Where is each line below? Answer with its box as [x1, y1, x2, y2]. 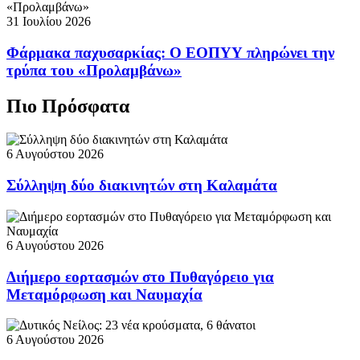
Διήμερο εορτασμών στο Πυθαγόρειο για [6, 268, 274, 285]
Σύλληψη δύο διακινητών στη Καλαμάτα [6, 177, 277, 194]
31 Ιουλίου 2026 [6, 14, 91, 28]
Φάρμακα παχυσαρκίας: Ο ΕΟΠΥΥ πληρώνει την [6, 43, 334, 61]
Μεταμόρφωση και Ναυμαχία [6, 285, 202, 303]
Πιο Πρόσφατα [6, 95, 129, 117]
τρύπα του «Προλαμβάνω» [6, 61, 182, 79]
